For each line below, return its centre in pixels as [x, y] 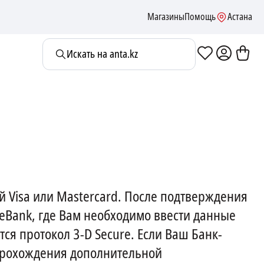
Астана [240, 17]
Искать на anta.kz [102, 54]
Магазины [166, 17]
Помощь [200, 17]
